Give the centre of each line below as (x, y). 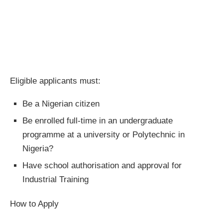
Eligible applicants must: (55, 81)
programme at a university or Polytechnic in (104, 135)
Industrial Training (56, 179)
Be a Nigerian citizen (61, 104)
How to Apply (34, 204)
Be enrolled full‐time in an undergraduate (98, 121)
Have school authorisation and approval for (102, 166)
